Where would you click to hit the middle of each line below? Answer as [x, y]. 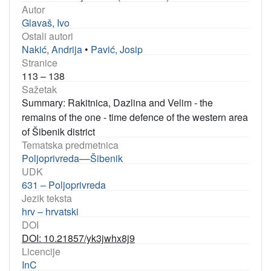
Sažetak [39, 89]
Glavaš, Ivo [46, 23]
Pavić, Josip [117, 49]
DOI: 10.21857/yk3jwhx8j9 [78, 238]
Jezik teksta [47, 198]
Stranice [40, 63]
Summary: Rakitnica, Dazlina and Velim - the [117, 103]
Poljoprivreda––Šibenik [72, 158]
